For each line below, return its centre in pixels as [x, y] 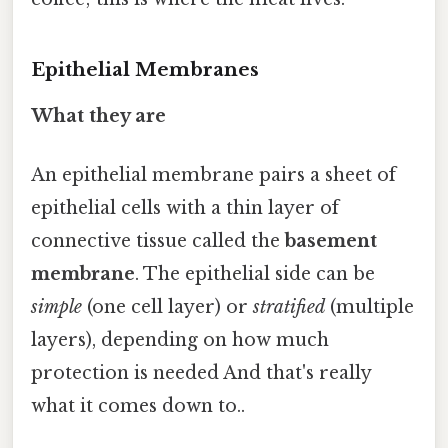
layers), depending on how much [180, 339]
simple [56, 306]
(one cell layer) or [167, 306]
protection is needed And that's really [201, 372]
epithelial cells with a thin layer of [185, 207]
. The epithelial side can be [255, 273]
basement [331, 240]
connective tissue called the [158, 240]
